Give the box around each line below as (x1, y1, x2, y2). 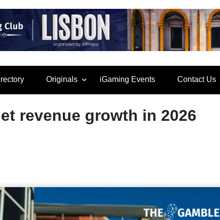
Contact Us (177, 75, 216, 83)
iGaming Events (100, 75, 155, 83)
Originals (46, 75, 78, 83)
